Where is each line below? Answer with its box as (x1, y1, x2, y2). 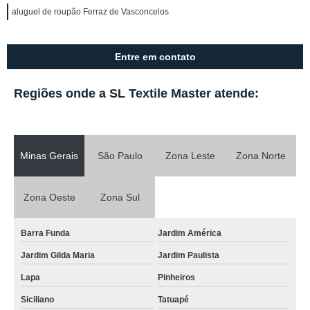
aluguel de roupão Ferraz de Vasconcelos (12, 7, 169, 17)
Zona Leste (165, 150, 215, 161)
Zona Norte (236, 150, 286, 161)
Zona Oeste (23, 192, 75, 203)
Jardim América (157, 228, 221, 238)
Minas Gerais (20, 150, 78, 161)
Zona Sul (100, 192, 140, 203)
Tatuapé (157, 295, 189, 304)
